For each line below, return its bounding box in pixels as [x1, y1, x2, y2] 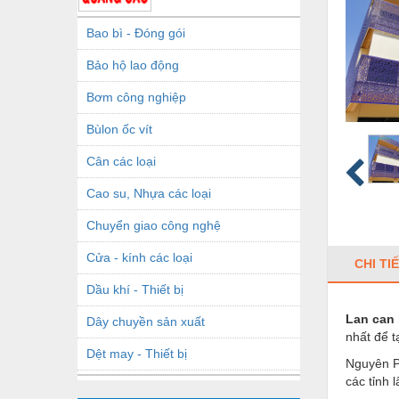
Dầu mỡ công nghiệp [86, 378, 205, 393]
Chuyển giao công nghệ [86, 217, 221, 232]
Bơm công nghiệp [86, 89, 186, 104]
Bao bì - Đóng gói [86, 25, 185, 40]
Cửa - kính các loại [86, 249, 192, 265]
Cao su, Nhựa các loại [86, 185, 211, 200]
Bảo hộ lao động [86, 57, 179, 72]
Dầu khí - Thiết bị [86, 281, 183, 297]
